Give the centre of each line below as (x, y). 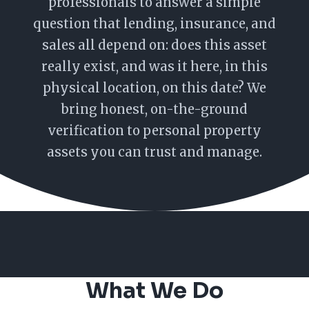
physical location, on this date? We (154, 88)
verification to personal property (154, 131)
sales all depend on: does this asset (154, 45)
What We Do (154, 290)
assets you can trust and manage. (154, 152)
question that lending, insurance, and (154, 24)
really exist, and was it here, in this (154, 67)
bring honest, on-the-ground (154, 109)
